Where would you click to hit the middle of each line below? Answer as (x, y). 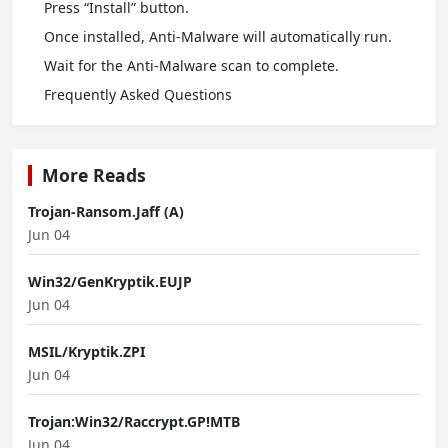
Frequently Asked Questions (138, 95)
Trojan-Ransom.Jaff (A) (106, 212)
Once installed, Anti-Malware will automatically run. (218, 37)
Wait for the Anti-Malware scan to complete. (191, 66)
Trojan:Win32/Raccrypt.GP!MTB (134, 422)
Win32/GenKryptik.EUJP (110, 282)
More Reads (94, 175)
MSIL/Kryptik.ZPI (86, 352)
